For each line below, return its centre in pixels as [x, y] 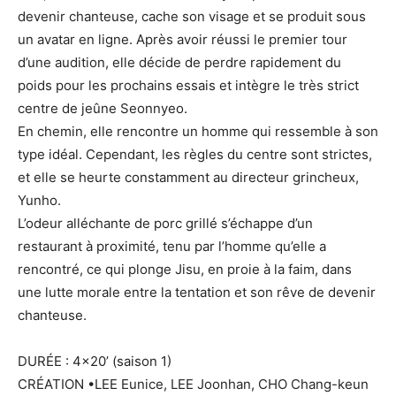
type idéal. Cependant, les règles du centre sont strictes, [195, 155]
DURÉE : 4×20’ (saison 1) [95, 362]
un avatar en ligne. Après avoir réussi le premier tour [183, 40]
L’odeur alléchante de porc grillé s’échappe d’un [165, 224]
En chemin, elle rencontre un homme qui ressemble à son [198, 132]
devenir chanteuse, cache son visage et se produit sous [192, 17]
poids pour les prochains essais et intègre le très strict [188, 86]
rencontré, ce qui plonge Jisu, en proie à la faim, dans [185, 270]
